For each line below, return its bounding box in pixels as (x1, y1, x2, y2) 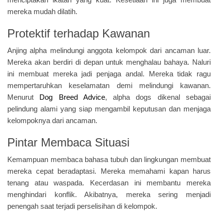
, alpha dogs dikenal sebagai (105, 92, 211, 101)
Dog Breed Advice (39, 92, 105, 101)
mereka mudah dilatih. (7, 7, 77, 16)
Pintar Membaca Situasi (7, 135, 129, 149)
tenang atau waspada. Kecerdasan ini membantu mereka (7, 178, 211, 187)
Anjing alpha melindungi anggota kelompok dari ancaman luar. (7, 46, 211, 54)
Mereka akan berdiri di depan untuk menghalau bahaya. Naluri (7, 57, 211, 66)
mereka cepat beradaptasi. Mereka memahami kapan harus (7, 166, 211, 175)
